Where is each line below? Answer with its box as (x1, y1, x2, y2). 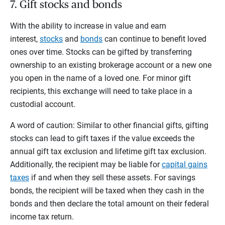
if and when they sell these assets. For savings (29, 172, 195, 182)
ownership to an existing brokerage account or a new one (10, 60, 211, 70)
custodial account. (10, 99, 75, 109)
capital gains (162, 159, 207, 169)
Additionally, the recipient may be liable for (10, 159, 162, 169)
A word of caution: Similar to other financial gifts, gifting (10, 120, 208, 130)
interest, (10, 34, 40, 44)
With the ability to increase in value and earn (10, 21, 166, 31)
